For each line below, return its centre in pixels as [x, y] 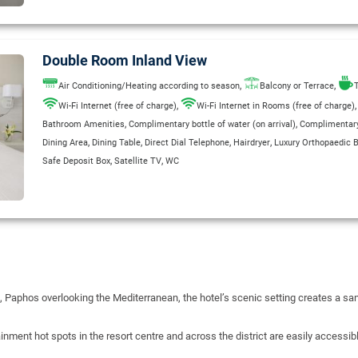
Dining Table [116, 142]
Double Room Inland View [125, 60]
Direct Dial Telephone [187, 142]
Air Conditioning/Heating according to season [149, 86]
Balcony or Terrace [297, 86]
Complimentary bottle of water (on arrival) [212, 124]
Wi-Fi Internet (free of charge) [117, 105]
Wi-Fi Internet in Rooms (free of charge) [276, 105]
